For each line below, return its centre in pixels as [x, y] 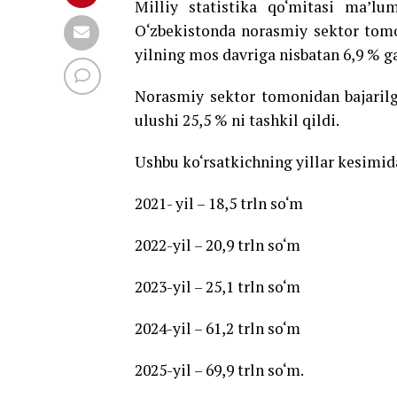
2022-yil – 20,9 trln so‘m [218, 245]
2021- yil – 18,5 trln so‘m [219, 204]
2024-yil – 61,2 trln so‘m [218, 329]
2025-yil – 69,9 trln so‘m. [221, 370]
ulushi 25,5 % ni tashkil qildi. [237, 121]
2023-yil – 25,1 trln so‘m [218, 287]
